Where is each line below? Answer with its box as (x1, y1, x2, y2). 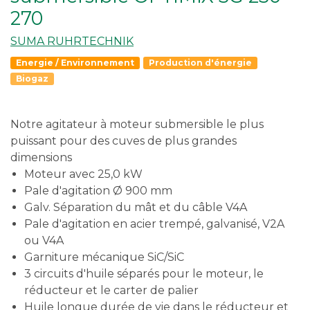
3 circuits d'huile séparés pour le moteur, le (24, 266, 264, 280)
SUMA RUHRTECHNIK (10, 34, 134, 48)
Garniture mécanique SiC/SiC (24, 250, 184, 264)
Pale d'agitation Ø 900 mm (24, 183, 172, 197)
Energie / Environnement (16, 57, 134, 68)
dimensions (10, 150, 72, 164)
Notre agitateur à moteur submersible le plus (10, 117, 264, 131)
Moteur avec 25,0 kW (24, 167, 143, 181)
